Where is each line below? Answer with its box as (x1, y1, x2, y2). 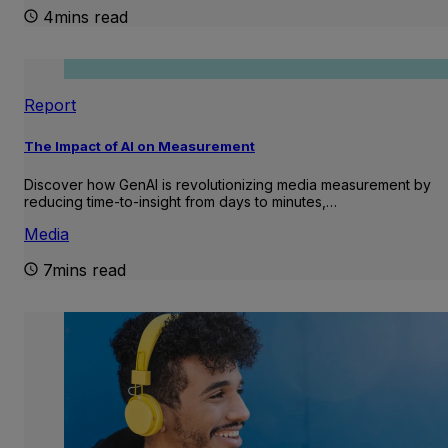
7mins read (43, 259, 126, 280)
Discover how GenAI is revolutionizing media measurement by (24, 175, 431, 193)
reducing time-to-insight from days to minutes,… (24, 192, 337, 210)
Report (24, 95, 76, 116)
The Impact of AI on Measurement (24, 137, 255, 154)
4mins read (43, 7, 128, 28)
